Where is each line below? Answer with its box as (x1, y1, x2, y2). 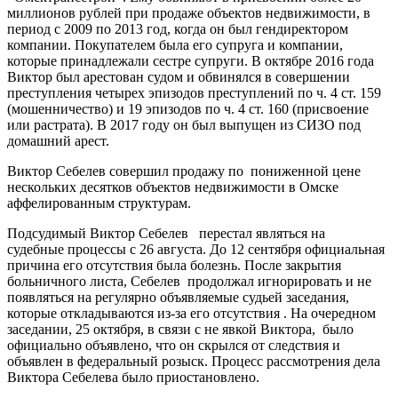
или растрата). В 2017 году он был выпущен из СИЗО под (7, 116, 361, 132)
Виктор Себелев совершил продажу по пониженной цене (7, 163, 361, 179)
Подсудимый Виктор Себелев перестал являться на (7, 225, 325, 241)
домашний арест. (7, 132, 109, 148)
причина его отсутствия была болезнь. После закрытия (7, 257, 341, 273)
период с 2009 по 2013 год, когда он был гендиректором (7, 20, 348, 36)
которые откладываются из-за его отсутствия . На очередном (7, 305, 376, 321)
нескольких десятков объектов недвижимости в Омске (7, 179, 338, 195)
